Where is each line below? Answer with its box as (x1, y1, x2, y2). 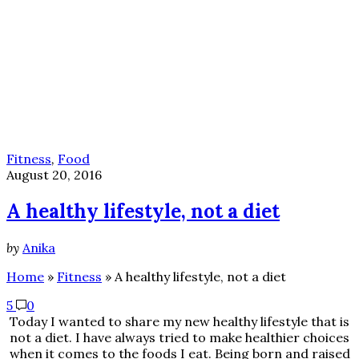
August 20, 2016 (6, 167, 102, 184)
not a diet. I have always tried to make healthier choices (10, 329, 349, 346)
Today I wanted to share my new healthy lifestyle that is (10, 313, 349, 330)
